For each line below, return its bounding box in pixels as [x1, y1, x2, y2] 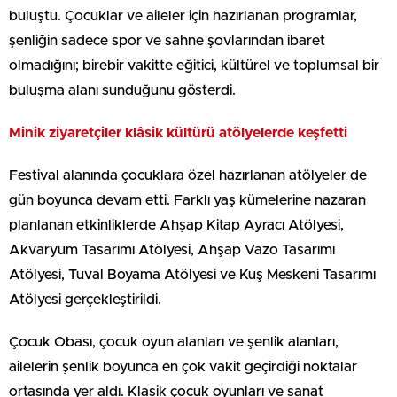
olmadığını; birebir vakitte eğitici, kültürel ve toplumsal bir [9, 58, 379, 73]
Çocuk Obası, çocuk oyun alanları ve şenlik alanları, [9, 334, 339, 349]
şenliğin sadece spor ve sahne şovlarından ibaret [9, 33, 325, 48]
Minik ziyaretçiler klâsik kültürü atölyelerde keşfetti [9, 125, 347, 140]
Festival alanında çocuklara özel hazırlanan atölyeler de [9, 167, 367, 183]
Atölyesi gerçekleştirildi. [9, 292, 161, 307]
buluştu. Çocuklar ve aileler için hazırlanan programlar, [9, 8, 357, 23]
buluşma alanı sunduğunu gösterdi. [9, 82, 236, 97]
